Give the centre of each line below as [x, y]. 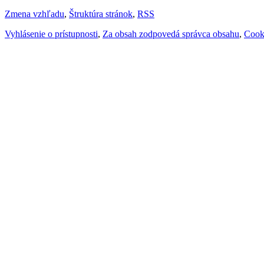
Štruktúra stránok [101, 14]
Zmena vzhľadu [34, 14]
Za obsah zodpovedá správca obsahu [171, 34]
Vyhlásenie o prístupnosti [51, 34]
